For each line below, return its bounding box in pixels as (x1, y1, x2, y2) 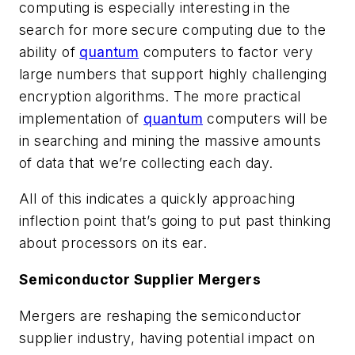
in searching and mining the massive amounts (19, 132, 322, 149)
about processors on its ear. (19, 235, 208, 252)
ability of (19, 43, 80, 60)
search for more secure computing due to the (19, 21, 326, 38)
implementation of (19, 109, 144, 127)
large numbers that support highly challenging (19, 65, 326, 82)
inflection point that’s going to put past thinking (19, 212, 330, 230)
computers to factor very (139, 43, 314, 60)
